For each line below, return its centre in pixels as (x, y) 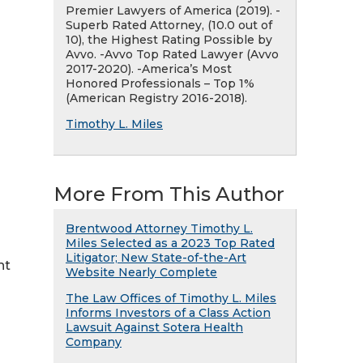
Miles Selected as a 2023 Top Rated (170, 243)
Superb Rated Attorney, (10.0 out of (169, 25)
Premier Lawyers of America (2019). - (173, 11)
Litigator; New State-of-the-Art (156, 258)
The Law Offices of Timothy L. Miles (171, 298)
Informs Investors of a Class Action (168, 313)
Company (94, 342)
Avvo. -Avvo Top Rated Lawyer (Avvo (172, 54)
